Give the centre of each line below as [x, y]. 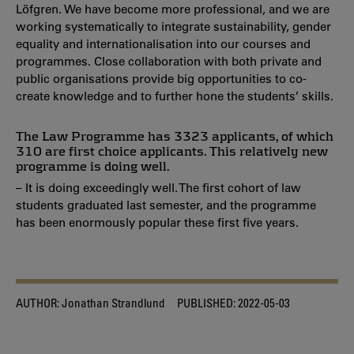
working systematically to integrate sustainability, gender [173, 26]
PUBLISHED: [206, 303]
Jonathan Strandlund [112, 303]
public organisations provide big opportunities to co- [161, 78]
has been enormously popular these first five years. [157, 222]
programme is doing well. [92, 166]
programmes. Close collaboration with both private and [169, 61]
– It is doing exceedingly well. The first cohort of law [158, 188]
